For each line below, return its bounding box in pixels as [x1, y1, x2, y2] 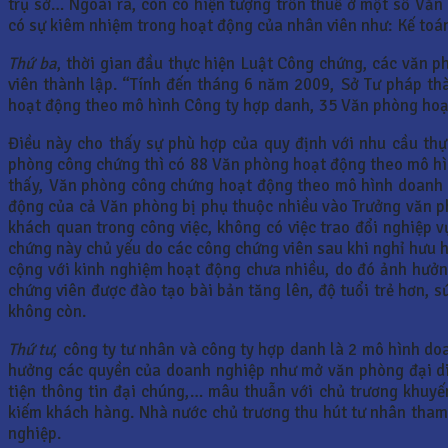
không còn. [8, 300, 86, 322]
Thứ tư [8, 338, 54, 360]
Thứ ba [8, 52, 57, 74]
